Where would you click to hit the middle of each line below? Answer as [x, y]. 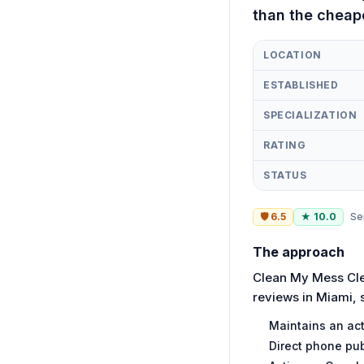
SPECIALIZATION [310, 115]
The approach [299, 252]
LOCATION [292, 55]
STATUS [285, 175]
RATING [285, 145]
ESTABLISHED [301, 85]
